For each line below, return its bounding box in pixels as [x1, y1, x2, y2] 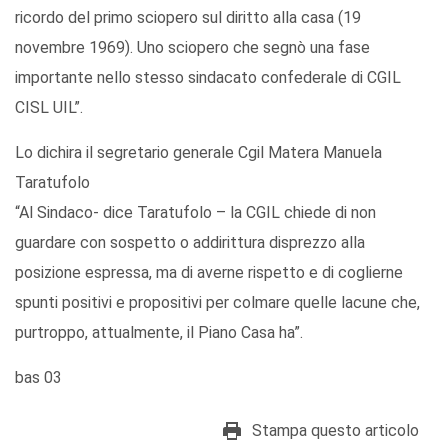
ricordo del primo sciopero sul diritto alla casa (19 [15, 8, 361, 28]
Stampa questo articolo [252, 421, 419, 441]
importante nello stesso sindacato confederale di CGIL [15, 68, 401, 88]
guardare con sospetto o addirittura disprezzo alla [15, 233, 365, 253]
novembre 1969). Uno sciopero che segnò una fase [15, 38, 370, 58]
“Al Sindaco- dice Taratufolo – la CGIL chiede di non [15, 203, 376, 223]
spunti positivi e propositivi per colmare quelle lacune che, [15, 293, 420, 313]
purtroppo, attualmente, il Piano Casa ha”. [15, 323, 303, 343]
